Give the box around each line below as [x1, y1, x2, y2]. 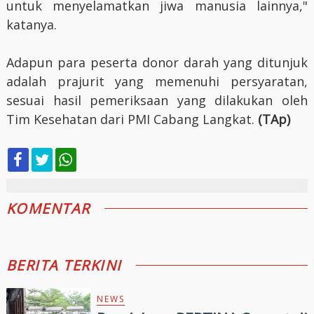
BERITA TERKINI [6, 255, 122, 275]
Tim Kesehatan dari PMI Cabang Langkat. [6, 110, 254, 128]
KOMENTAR [6, 198, 90, 218]
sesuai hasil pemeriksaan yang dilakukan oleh [6, 91, 308, 109]
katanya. [6, 15, 57, 33]
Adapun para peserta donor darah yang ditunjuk [6, 53, 308, 71]
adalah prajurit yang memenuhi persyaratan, [6, 72, 308, 90]
